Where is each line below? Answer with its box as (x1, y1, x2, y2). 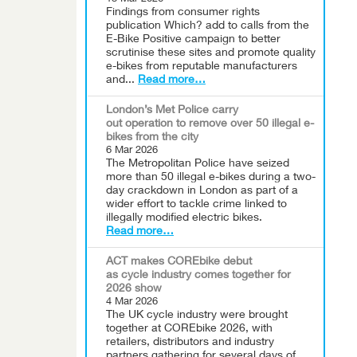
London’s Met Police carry (106, 105, 238, 116)
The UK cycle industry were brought (106, 310, 288, 321)
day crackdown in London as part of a (106, 186, 298, 197)
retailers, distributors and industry (106, 337, 274, 348)
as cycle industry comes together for (106, 270, 291, 281)
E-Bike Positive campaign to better (106, 34, 280, 45)
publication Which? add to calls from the (106, 21, 309, 32)
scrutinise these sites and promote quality (106, 48, 316, 59)
